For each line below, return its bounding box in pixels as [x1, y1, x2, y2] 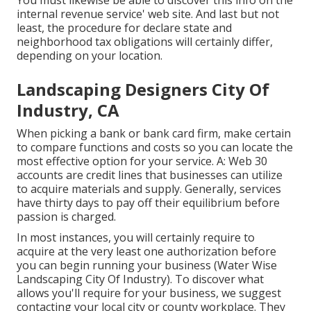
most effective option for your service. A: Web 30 [17, 153, 267, 169]
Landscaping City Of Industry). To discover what [17, 271, 264, 287]
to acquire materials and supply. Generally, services [17, 181, 281, 197]
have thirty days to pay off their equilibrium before [17, 195, 280, 211]
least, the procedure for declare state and [17, 20, 232, 36]
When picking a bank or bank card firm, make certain [17, 126, 291, 142]
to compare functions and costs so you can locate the [17, 140, 293, 155]
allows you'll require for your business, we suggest [17, 285, 281, 301]
